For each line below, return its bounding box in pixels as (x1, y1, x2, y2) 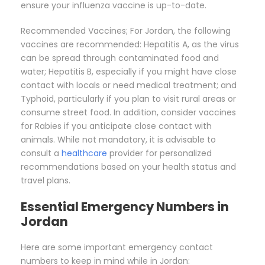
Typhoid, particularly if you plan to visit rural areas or (21, 93, 236, 105)
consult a (21, 147, 62, 160)
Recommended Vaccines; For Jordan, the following (21, 25, 231, 37)
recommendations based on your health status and (21, 161, 236, 173)
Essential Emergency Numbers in (21, 198, 229, 216)
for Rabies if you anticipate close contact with (21, 120, 212, 132)
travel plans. (21, 174, 70, 187)
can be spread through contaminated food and (21, 52, 219, 64)
